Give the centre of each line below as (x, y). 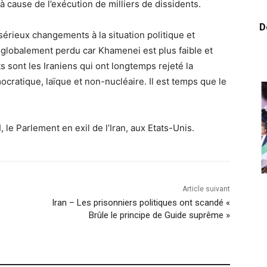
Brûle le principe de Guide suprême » (159, 215)
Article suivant (206, 189)
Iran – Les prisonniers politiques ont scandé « (141, 202)
